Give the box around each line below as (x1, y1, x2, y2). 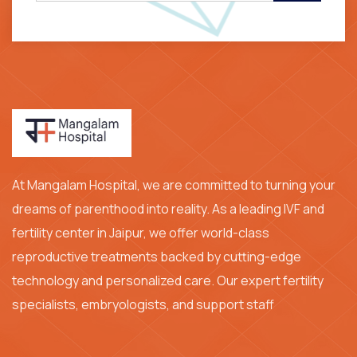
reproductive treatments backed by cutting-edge (12, 248, 301, 265)
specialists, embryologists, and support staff (12, 296, 274, 313)
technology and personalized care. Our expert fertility (12, 272, 324, 289)
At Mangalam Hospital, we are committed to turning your (12, 176, 335, 194)
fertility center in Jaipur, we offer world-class (12, 224, 269, 241)
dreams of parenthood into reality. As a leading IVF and (12, 200, 324, 218)
